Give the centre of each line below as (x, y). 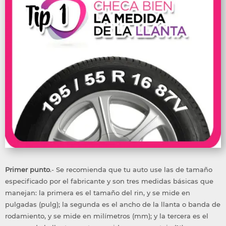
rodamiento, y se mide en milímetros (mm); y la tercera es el (107, 216)
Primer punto (27, 169)
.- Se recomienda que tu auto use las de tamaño (131, 169)
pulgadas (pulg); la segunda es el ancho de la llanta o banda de (113, 204)
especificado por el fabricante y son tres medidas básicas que (109, 181)
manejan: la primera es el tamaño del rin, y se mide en (98, 192)
